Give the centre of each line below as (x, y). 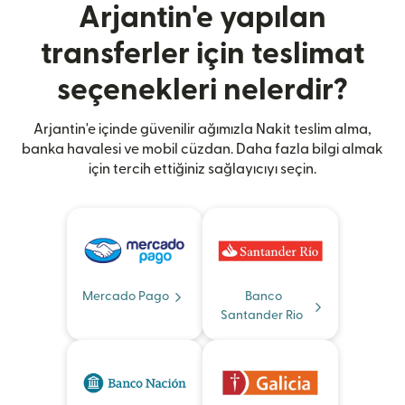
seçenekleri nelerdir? (202, 89)
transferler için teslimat (202, 53)
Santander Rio (261, 315)
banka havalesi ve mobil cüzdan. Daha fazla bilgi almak (202, 149)
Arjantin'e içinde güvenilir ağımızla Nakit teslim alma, (202, 129)
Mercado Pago (126, 296)
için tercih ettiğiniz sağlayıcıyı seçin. (202, 169)
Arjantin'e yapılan (202, 17)
